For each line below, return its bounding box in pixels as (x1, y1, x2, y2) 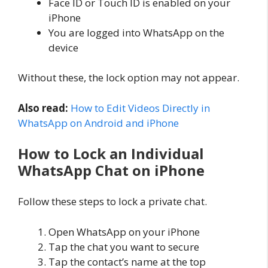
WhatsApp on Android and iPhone (18, 115, 179, 130)
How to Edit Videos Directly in (71, 100, 210, 115)
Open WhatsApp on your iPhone (48, 224, 200, 239)
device (48, 40, 78, 54)
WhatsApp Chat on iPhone (18, 160, 205, 181)
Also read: (18, 100, 68, 115)
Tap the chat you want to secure (48, 239, 199, 254)
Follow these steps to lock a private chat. (18, 194, 207, 209)
